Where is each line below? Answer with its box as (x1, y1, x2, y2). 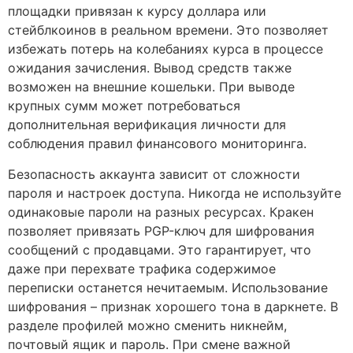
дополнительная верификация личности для (8, 117, 286, 133)
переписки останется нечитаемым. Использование (8, 279, 328, 295)
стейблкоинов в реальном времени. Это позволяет (8, 22, 329, 39)
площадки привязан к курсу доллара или (8, 3, 266, 20)
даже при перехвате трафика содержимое (8, 260, 276, 277)
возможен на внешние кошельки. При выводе (8, 79, 295, 95)
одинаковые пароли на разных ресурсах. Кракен (8, 203, 314, 220)
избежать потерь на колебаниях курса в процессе (8, 41, 323, 58)
